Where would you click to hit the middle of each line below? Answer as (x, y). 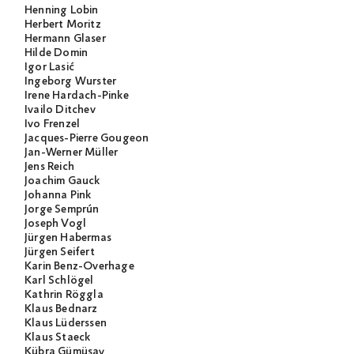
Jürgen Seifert (60, 252)
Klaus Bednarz (61, 309)
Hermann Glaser (65, 39)
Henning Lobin (62, 11)
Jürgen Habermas (68, 238)
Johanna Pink (58, 196)
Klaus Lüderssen (66, 324)
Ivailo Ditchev (60, 110)
